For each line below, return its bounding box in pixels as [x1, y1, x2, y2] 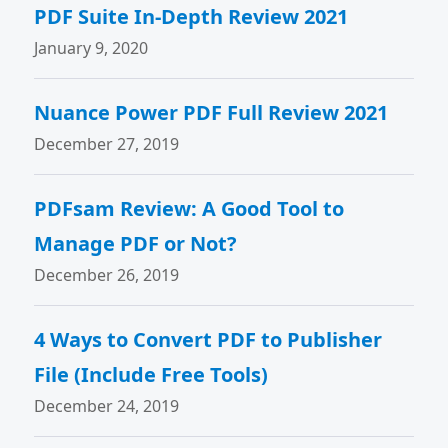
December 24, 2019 [34, 395, 180, 417]
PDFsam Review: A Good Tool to [34, 195, 345, 222]
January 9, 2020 [34, 37, 149, 59]
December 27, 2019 [34, 133, 180, 155]
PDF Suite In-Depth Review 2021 [34, 3, 349, 30]
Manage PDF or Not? [34, 230, 238, 257]
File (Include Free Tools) [34, 361, 269, 388]
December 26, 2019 [34, 264, 180, 286]
